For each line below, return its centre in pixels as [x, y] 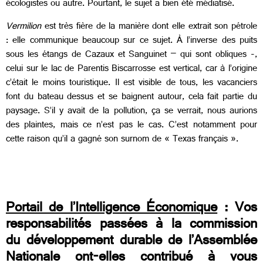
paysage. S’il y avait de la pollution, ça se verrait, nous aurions [131, 112]
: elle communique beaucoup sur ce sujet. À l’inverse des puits [131, 41]
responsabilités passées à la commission [131, 226]
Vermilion [25, 27]
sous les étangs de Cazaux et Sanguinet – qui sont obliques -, [131, 55]
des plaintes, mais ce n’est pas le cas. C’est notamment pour [131, 126]
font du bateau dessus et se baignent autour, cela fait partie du [131, 97]
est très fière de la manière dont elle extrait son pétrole [151, 27]
